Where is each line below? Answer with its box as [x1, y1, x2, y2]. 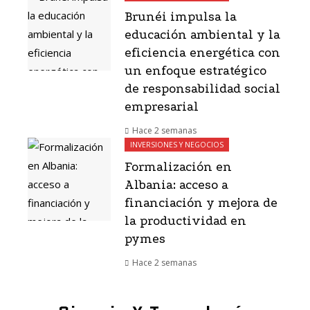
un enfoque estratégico [125, 64, 266, 79]
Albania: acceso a [125, 178, 228, 193]
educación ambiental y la [125, 28, 280, 43]
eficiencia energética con [125, 46, 280, 61]
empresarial [125, 100, 199, 115]
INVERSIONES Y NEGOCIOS [130, 140, 224, 150]
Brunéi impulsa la [125, 10, 237, 25]
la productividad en [125, 214, 246, 229]
